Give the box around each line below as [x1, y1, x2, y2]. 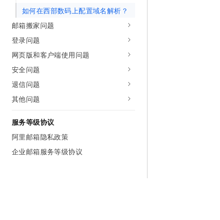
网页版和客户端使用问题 [12, 50, 90, 59]
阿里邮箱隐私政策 [12, 132, 69, 141]
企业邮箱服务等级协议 [12, 146, 82, 156]
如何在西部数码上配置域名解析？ [22, 5, 128, 15]
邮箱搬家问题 [12, 20, 55, 30]
